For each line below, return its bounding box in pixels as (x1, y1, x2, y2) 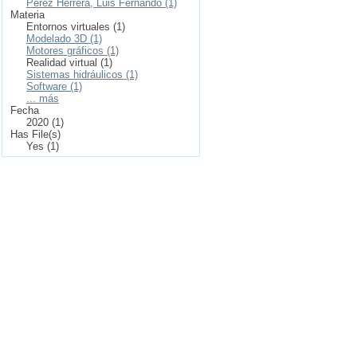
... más (26, 92, 59, 104)
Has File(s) (10, 128, 61, 140)
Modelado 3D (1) (26, 33, 102, 45)
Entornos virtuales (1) (26, 21, 125, 33)
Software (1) (26, 80, 82, 92)
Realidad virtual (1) (26, 57, 112, 69)
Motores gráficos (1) (26, 45, 119, 57)
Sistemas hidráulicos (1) (26, 69, 138, 80)
